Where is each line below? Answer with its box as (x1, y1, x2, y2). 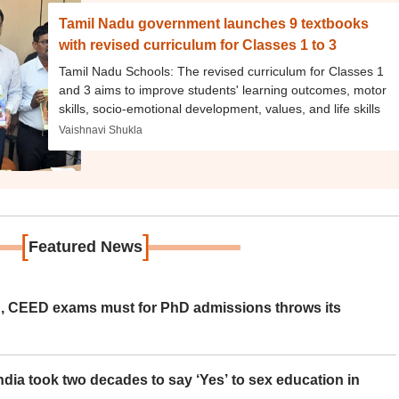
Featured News (28, 238, 143, 256)
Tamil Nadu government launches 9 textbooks (59, 16, 370, 31)
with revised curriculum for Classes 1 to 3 (59, 37, 338, 53)
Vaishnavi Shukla (59, 124, 143, 136)
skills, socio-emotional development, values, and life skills (59, 102, 381, 116)
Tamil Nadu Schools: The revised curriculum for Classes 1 (59, 64, 385, 78)
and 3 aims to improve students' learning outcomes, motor (59, 83, 387, 97)
